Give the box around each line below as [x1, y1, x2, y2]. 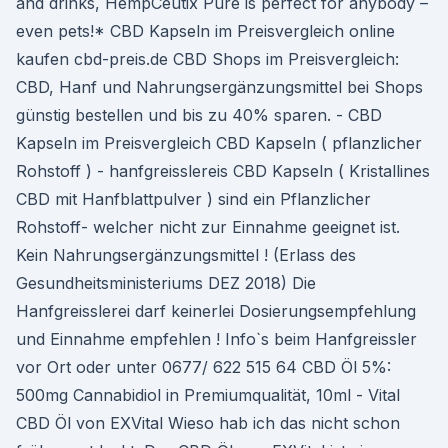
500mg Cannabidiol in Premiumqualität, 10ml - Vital [16, 385, 400, 405]
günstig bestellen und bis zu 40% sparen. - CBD [16, 105, 382, 125]
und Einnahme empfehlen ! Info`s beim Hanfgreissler [16, 329, 417, 349]
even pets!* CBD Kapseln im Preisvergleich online [16, 21, 395, 41]
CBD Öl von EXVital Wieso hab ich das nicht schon [16, 413, 400, 433]
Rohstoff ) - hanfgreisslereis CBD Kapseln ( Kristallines [16, 161, 430, 181]
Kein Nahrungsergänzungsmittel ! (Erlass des [16, 245, 356, 265]
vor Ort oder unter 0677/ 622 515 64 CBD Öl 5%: [16, 357, 391, 377]
